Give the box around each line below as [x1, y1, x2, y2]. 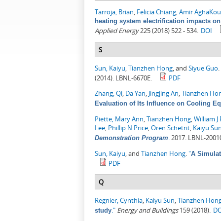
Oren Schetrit [151, 123, 190, 133]
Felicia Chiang [137, 7, 176, 17]
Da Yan [125, 89, 146, 98]
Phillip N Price [108, 123, 148, 133]
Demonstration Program [95, 134, 168, 142]
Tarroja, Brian [95, 7, 134, 17]
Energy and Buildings [117, 206, 178, 215]
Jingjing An [148, 89, 179, 98]
